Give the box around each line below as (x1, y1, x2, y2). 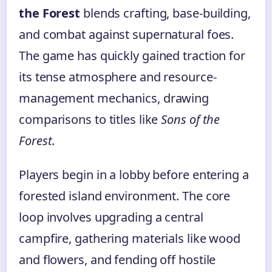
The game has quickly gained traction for (19, 47, 245, 64)
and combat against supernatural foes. (19, 26, 234, 42)
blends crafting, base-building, (80, 5, 251, 21)
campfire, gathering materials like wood (19, 230, 241, 246)
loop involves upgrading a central (19, 209, 203, 225)
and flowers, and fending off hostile (19, 251, 216, 268)
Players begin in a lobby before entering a (19, 166, 249, 183)
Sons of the (161, 111, 220, 127)
